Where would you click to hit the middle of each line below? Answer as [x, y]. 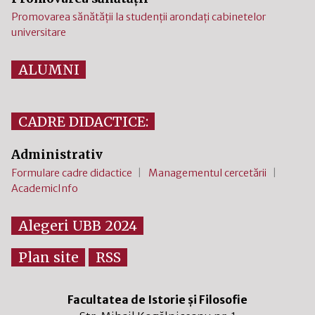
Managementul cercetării [208, 173]
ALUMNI [49, 69]
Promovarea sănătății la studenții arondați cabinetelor [139, 17]
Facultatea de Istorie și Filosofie [157, 300]
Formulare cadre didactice [72, 173]
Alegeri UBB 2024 [77, 225]
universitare [39, 32]
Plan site [48, 257]
